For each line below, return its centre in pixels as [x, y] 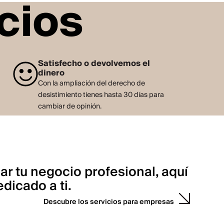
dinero [51, 73]
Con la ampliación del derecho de [91, 84]
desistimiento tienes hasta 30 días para [101, 95]
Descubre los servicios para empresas [109, 202]
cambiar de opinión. [69, 107]
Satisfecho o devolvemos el [94, 64]
